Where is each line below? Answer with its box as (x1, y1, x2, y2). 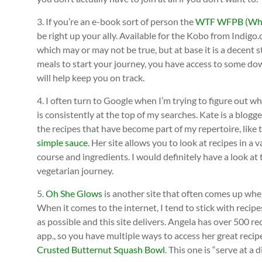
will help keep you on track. (37, 71, 144, 83)
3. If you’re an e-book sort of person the (37, 15, 195, 27)
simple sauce (37, 136, 88, 148)
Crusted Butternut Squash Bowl (37, 243, 165, 255)
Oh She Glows (46, 187, 102, 199)
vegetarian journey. (37, 164, 113, 176)
